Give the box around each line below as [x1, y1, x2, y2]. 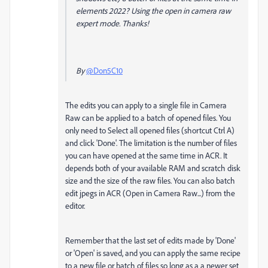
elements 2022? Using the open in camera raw [76, 5, 231, 16]
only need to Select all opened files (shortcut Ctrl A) [65, 125, 234, 135]
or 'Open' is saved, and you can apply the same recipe [65, 248, 240, 258]
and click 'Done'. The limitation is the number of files [65, 138, 237, 148]
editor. [65, 200, 85, 211]
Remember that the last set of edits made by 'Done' [65, 235, 236, 245]
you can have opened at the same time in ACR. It [65, 150, 227, 160]
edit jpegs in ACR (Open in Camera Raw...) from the [65, 188, 235, 198]
